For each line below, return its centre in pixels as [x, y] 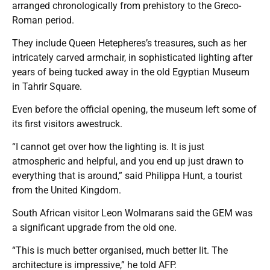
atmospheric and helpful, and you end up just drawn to [128, 161]
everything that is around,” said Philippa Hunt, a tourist [127, 175]
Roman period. [43, 20]
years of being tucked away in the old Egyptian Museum [131, 72]
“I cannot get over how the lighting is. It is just [108, 146]
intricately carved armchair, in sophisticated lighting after [132, 57]
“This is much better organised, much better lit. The [120, 250]
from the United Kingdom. [67, 190]
